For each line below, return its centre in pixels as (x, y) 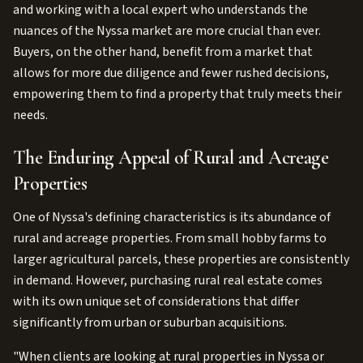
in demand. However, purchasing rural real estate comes (168, 280)
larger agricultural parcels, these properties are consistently (181, 259)
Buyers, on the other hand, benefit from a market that (163, 52)
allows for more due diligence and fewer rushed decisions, (171, 73)
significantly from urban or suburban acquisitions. (150, 322)
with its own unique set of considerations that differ (156, 301)
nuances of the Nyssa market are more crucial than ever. (167, 31)
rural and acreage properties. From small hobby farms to (170, 238)
